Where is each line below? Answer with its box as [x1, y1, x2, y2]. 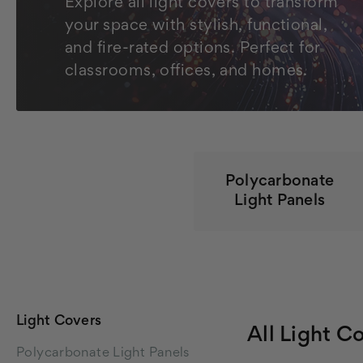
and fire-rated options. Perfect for [65, 41, 320, 56]
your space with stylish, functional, [65, 19, 328, 33]
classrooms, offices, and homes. [65, 64, 308, 79]
